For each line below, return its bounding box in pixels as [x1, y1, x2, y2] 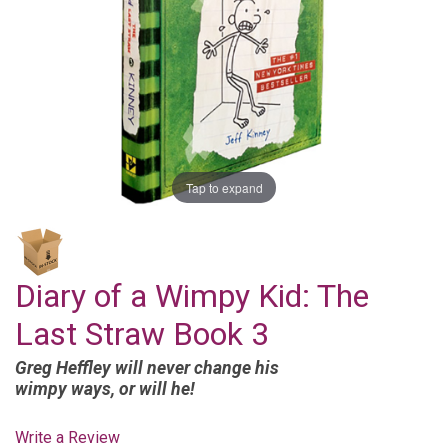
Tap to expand [185, 178, 263, 196]
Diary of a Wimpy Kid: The [15, 276, 369, 315]
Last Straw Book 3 [15, 314, 269, 353]
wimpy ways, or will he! [15, 378, 195, 399]
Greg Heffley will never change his [15, 357, 279, 378]
